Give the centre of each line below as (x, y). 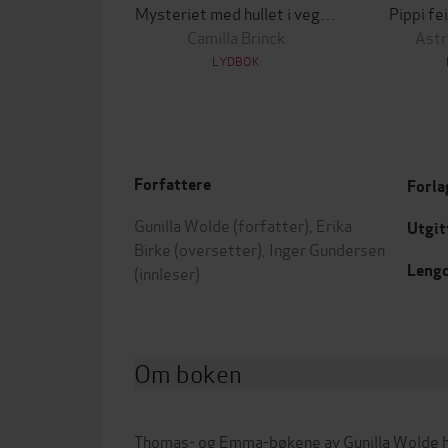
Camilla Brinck (236, 36)
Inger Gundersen (327, 248)
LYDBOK (236, 60)
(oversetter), (220, 248)
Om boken (188, 372)
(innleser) (167, 272)
